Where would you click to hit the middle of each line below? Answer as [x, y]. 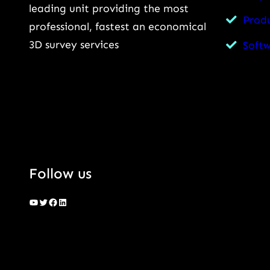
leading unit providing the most [109, 8]
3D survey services [74, 44]
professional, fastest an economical [118, 26]
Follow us [60, 174]
